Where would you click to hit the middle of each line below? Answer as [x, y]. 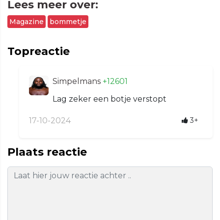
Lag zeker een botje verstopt [110, 99]
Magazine [27, 22]
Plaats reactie [47, 152]
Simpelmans [78, 82]
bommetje [68, 22]
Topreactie [39, 52]
